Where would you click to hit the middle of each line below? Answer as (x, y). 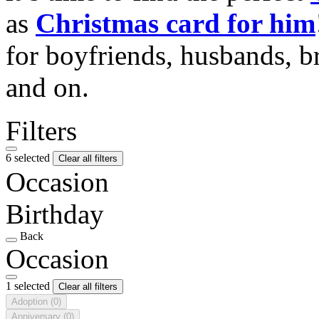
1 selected (29, 286)
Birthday (55, 214)
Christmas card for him (176, 23)
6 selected (29, 157)
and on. (47, 87)
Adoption (31, 301)
